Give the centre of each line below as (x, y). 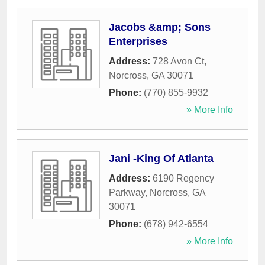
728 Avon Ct (178, 62)
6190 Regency (183, 179)
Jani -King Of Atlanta (161, 159)
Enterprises (138, 42)
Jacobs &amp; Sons (160, 28)
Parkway (127, 193)
